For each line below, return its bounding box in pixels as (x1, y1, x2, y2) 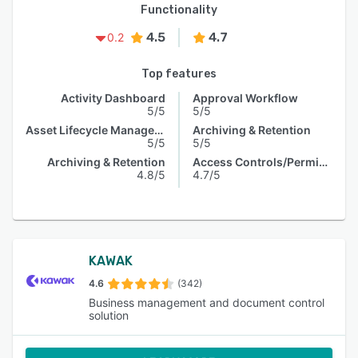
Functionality (141, 3, 217, 17)
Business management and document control (88, 296, 324, 309)
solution (88, 308, 129, 322)
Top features (141, 67, 217, 81)
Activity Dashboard (61, 91, 165, 105)
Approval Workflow (193, 91, 298, 105)
